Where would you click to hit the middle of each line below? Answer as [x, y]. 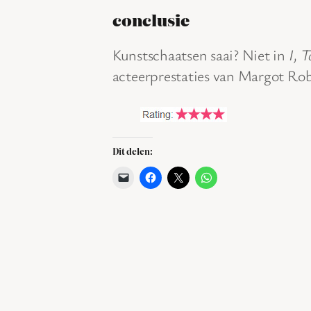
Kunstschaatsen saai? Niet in [200, 54]
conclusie [151, 19]
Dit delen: [132, 151]
